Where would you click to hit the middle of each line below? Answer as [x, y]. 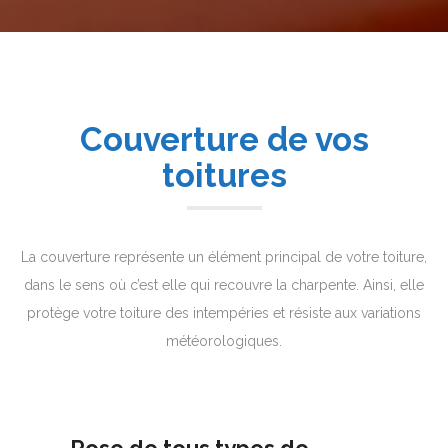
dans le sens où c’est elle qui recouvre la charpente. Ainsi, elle [224, 285]
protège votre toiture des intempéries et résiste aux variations [224, 313]
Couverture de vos [224, 139]
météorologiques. [224, 341]
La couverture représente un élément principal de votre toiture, [224, 257]
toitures [224, 175]
